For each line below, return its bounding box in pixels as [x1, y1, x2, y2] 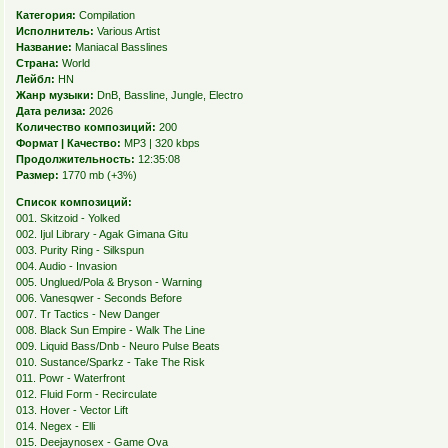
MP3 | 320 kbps [120, 137, 200, 150]
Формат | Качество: [15, 137, 121, 150]
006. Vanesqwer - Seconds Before [15, 292, 182, 305]
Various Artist [93, 25, 160, 38]
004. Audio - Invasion [15, 260, 117, 273]
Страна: [15, 57, 59, 70]
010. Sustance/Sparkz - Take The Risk [15, 356, 205, 369]
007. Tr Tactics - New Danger [15, 308, 160, 321]
